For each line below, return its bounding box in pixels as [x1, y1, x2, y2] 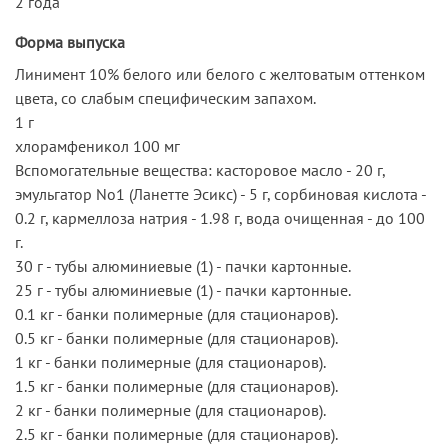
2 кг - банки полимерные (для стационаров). [15, 399, 326, 420]
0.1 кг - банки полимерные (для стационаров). [15, 303, 338, 324]
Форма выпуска [15, 31, 125, 52]
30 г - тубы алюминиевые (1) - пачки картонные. [15, 255, 351, 276]
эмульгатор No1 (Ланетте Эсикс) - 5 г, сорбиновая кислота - [15, 183, 426, 204]
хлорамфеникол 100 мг [15, 135, 180, 156]
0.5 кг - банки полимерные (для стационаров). [15, 327, 338, 348]
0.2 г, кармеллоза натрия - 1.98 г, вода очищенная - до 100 [15, 207, 425, 228]
